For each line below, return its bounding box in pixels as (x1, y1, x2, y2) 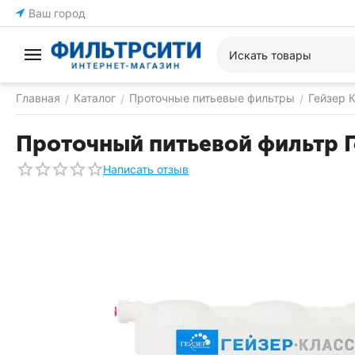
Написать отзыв (103, 162, 189, 176)
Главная (16, 91, 60, 105)
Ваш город (29, 6, 86, 20)
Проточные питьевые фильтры (129, 91, 295, 105)
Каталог (74, 91, 116, 105)
